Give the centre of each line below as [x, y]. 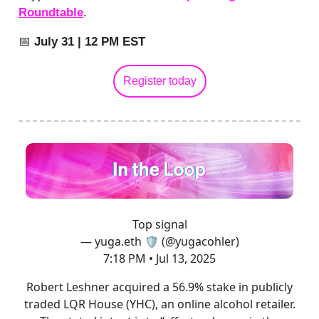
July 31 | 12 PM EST [88, 41]
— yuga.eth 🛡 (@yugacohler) [159, 241]
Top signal [159, 224]
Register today [159, 80]
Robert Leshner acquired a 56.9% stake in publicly [159, 287]
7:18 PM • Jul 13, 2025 [159, 258]
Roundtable [51, 12]
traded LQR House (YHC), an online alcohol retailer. [159, 304]
